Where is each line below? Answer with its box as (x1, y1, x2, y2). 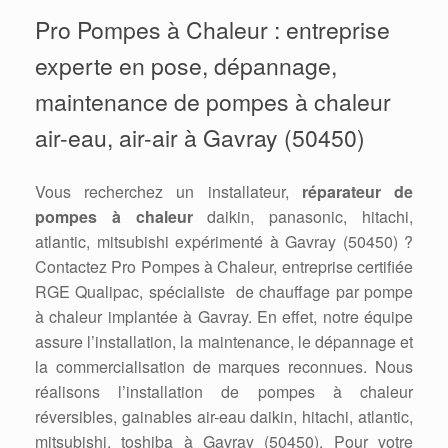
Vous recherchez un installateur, (35, 180, 302, 204)
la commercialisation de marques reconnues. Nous (35, 355, 413, 379)
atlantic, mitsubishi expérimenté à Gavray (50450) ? (35, 230, 413, 254)
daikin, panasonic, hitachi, (192, 205, 414, 229)
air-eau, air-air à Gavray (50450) (35, 121, 365, 155)
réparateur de (301, 180, 414, 204)
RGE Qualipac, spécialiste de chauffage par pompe (35, 280, 413, 304)
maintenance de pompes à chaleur (35, 85, 391, 119)
